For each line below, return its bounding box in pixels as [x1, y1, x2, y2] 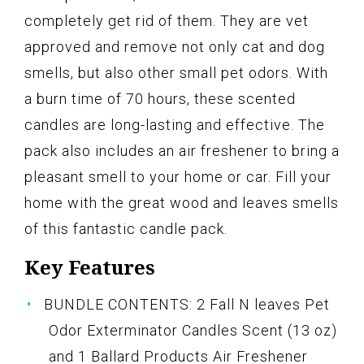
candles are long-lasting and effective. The [24, 116, 325, 134]
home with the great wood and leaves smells [24, 194, 339, 212]
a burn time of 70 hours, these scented [24, 90, 296, 108]
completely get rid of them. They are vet [24, 12, 309, 30]
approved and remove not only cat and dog [24, 38, 325, 56]
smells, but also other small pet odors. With [24, 64, 328, 82]
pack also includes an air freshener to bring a [24, 142, 340, 160]
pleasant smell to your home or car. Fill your [24, 168, 331, 186]
